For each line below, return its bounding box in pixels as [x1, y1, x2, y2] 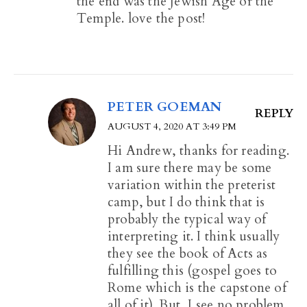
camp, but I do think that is [108, 193, 265, 211]
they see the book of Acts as [108, 244, 268, 262]
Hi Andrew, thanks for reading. [108, 141, 289, 160]
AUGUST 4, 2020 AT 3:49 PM [108, 119, 236, 133]
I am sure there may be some [108, 158, 272, 177]
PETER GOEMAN [108, 97, 222, 116]
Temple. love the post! [77, 9, 206, 27]
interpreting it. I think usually [108, 227, 280, 245]
